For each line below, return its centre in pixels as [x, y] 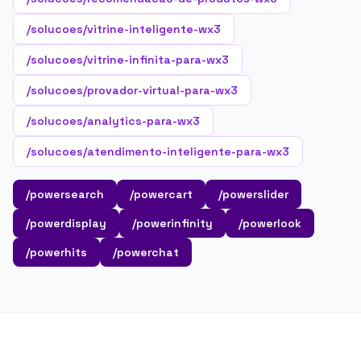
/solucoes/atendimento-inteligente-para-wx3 [158, 151]
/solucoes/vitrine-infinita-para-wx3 [128, 60]
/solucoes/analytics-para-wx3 [113, 121]
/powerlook [270, 223]
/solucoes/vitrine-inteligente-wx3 [124, 29]
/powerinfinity [172, 223]
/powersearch [65, 194]
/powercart [161, 194]
